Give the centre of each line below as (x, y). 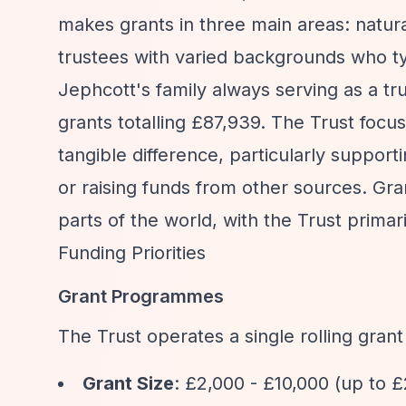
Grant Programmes (141, 296)
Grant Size (128, 383)
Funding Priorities (132, 253)
